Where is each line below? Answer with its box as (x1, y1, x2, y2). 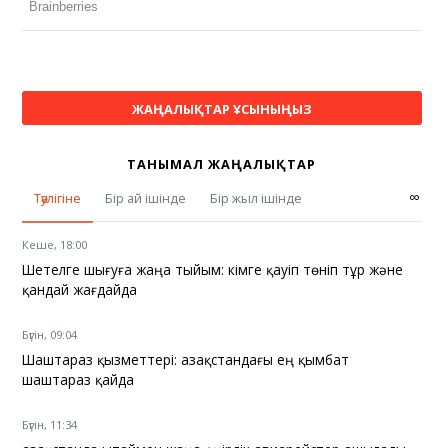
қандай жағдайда (22, 279, 138, 299)
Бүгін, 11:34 (22, 416, 78, 432)
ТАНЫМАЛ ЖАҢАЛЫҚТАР (127, 154, 317, 173)
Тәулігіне (34, 188, 82, 207)
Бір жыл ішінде (210, 188, 303, 207)
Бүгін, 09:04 (22, 326, 78, 342)
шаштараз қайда (22, 369, 135, 389)
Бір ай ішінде (105, 188, 187, 207)
